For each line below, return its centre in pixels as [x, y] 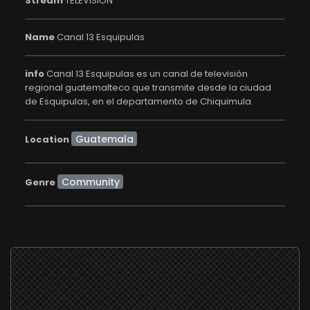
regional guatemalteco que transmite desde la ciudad [148, 88]
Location [47, 139]
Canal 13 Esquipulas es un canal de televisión [146, 74]
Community [90, 182]
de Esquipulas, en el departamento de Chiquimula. [139, 101]
